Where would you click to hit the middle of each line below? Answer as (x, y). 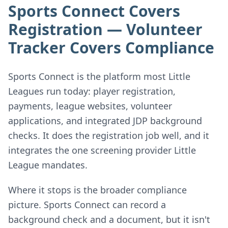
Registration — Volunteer (105, 29)
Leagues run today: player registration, (92, 91)
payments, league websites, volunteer (90, 106)
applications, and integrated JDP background (105, 121)
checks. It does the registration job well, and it (109, 135)
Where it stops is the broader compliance (97, 190)
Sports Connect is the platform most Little (99, 76)
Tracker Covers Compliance (111, 48)
